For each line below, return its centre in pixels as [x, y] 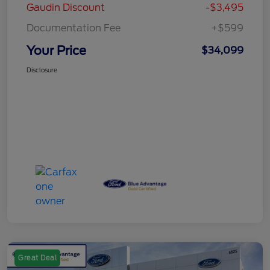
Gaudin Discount [66, 7]
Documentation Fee [74, 28]
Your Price [56, 50]
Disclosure [42, 70]
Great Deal [37, 258]
